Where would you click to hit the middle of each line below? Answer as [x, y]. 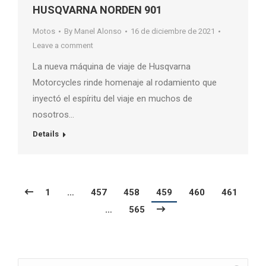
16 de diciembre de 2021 [173, 31]
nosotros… [53, 115]
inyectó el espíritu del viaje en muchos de [113, 99]
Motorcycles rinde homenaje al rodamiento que [125, 83]
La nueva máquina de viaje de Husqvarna [112, 67]
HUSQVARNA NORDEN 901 [97, 10]
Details [46, 134]
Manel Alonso [98, 31]
